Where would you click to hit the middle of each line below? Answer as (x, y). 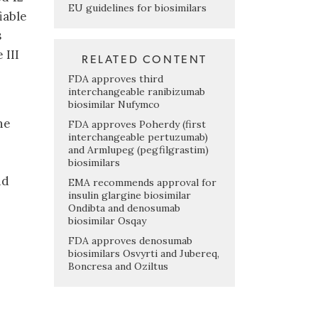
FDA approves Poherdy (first (137, 124)
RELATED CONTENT (144, 59)
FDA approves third (116, 78)
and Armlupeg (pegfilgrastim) (138, 149)
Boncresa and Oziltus (118, 266)
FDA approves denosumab (130, 240)
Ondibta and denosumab (124, 208)
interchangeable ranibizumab (137, 91)
